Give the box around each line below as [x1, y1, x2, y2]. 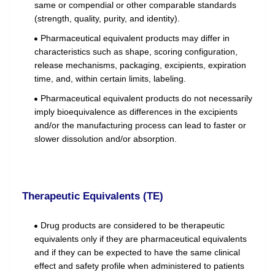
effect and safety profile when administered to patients [34, 261, 244, 271]
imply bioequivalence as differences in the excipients [34, 107, 238, 117]
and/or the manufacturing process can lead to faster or [34, 120, 246, 131]
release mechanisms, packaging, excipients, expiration [34, 60, 246, 71]
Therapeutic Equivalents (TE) [22, 190, 163, 203]
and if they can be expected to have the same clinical [34, 247, 240, 258]
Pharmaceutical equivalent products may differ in [41, 33, 230, 44]
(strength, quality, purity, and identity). [34, 14, 180, 24]
